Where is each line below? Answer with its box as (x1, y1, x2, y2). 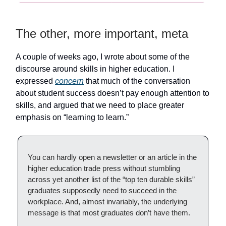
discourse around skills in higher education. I (16, 65, 175, 74)
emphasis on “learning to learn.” (16, 113, 129, 122)
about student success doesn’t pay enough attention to (16, 89, 209, 98)
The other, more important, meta (16, 27, 188, 41)
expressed (16, 77, 55, 86)
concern (55, 77, 84, 86)
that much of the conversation (84, 77, 190, 86)
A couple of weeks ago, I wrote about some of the (16, 52, 190, 62)
